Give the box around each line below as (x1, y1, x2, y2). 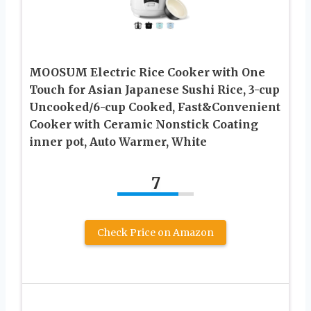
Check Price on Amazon (97, 226, 214, 239)
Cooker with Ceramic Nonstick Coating (29, 117, 258, 132)
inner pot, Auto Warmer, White (29, 135, 207, 149)
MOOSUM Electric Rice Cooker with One (29, 65, 265, 80)
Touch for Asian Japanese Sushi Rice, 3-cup (29, 83, 280, 97)
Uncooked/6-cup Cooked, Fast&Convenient (29, 100, 280, 115)
